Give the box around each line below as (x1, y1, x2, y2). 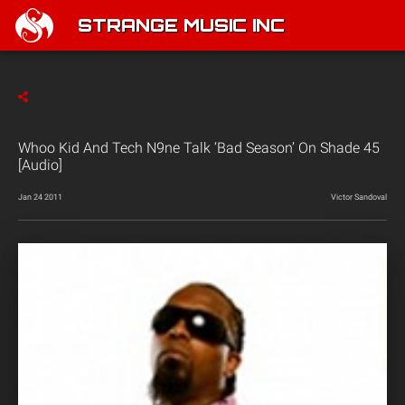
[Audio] (18, 156, 62, 174)
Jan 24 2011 (18, 193, 62, 202)
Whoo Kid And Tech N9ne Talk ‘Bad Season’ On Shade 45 (18, 139, 380, 156)
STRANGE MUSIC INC (78, 18, 285, 36)
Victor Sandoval (331, 193, 387, 202)
